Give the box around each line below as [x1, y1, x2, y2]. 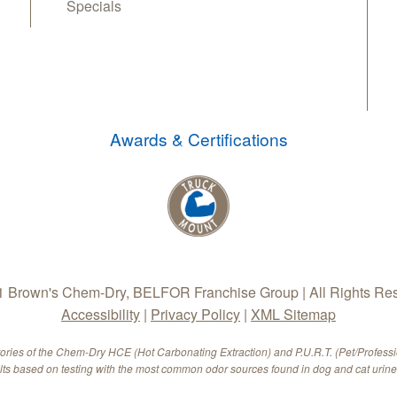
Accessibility [61, 303, 140, 324]
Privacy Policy [151, 303, 240, 324]
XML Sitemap [251, 303, 336, 324]
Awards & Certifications [109, 126, 288, 151]
